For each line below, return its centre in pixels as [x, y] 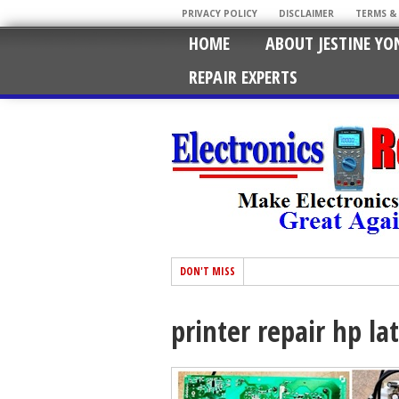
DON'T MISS [208, 271]
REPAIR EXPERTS [243, 77]
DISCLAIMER [306, 13]
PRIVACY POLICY [220, 13]
